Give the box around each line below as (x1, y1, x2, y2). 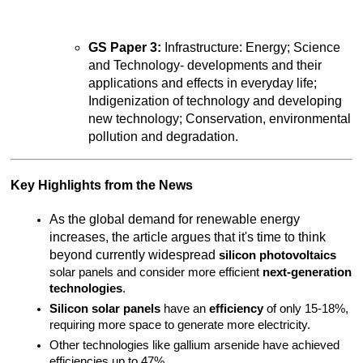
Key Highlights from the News (11, 178, 194, 193)
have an (160, 302, 210, 316)
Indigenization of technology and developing (88, 94, 343, 109)
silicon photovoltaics (219, 249, 337, 263)
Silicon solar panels (49, 302, 161, 316)
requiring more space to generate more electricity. (49, 318, 311, 332)
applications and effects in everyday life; (88, 76, 318, 91)
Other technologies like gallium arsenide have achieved (49, 339, 340, 352)
